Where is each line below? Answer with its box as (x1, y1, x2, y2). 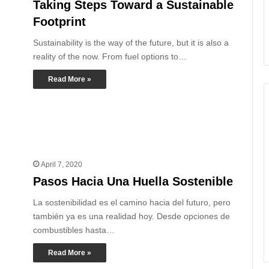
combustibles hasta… (33, 225, 115, 235)
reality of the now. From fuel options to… (33, 51, 187, 61)
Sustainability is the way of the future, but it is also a (33, 37, 229, 47)
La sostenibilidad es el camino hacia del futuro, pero (33, 197, 231, 207)
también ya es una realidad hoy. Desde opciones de (33, 211, 230, 221)
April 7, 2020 (41, 160, 82, 169)
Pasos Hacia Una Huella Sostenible (33, 174, 233, 188)
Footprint (33, 14, 86, 28)
